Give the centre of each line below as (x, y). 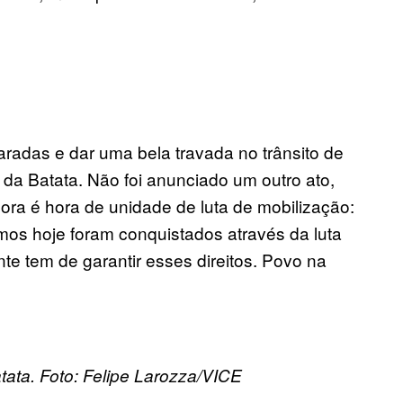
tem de (54, 260)
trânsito (293, 152)
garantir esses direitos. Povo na (205, 260)
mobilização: (306, 206)
